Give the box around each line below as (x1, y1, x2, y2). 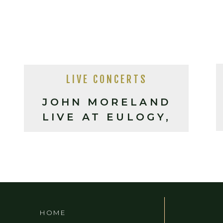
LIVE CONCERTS (66, 73, 147, 86)
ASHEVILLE (65, 126, 148, 138)
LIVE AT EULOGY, (42, 111, 171, 123)
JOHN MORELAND (42, 96, 171, 108)
